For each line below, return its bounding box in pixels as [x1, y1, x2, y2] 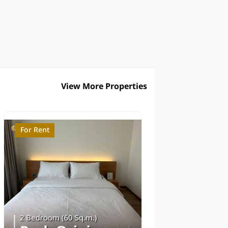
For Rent [20, 125, 49, 136]
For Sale [169, 125, 196, 136]
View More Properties [61, 80, 147, 93]
